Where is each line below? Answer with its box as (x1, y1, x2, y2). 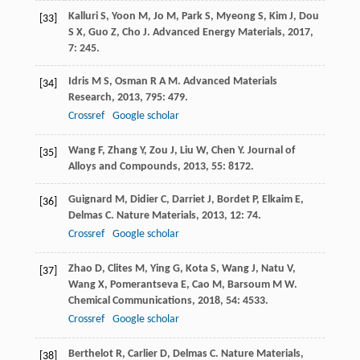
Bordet (216, 194, 250, 207)
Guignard (67, 194, 112, 207)
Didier (129, 194, 158, 207)
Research (67, 92, 112, 104)
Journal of (247, 145, 295, 157)
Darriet (171, 194, 205, 207)
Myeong (215, 10, 256, 23)
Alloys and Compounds (67, 161, 178, 174)
